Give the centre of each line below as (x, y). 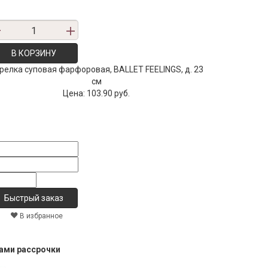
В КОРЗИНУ (33, 53)
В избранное (40, 216)
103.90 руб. (108, 93)
